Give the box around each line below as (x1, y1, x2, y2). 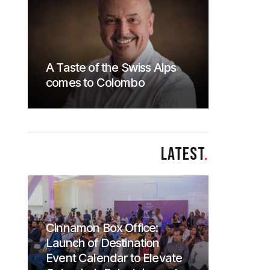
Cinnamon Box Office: (46, 221, 159, 235)
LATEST (161, 143, 204, 165)
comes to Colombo (46, 75, 145, 90)
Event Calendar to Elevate (46, 251, 183, 265)
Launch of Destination (46, 236, 160, 250)
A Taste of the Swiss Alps (46, 60, 177, 75)
